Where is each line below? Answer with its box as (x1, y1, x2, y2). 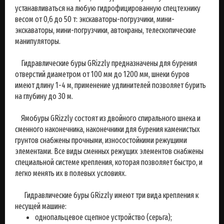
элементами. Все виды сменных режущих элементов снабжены (15, 146, 203, 156)
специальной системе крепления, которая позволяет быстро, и (15, 157, 202, 167)
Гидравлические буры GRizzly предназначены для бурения (15, 58, 197, 68)
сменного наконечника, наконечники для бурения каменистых (15, 124, 200, 134)
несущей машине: (15, 201, 66, 211)
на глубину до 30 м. (15, 91, 73, 101)
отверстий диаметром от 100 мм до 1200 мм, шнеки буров (15, 69, 189, 79)
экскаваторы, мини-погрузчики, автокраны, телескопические (15, 25, 196, 35)
